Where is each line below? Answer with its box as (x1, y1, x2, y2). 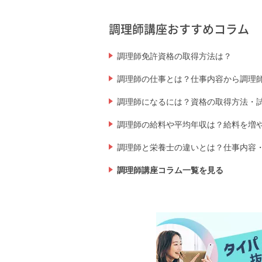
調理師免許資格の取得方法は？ (116, 51, 232, 61)
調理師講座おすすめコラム (109, 20, 250, 38)
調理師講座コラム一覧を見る (116, 166, 223, 175)
